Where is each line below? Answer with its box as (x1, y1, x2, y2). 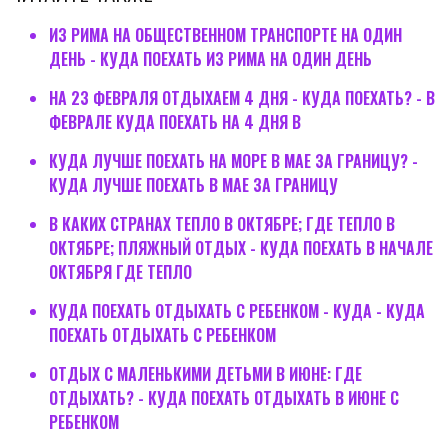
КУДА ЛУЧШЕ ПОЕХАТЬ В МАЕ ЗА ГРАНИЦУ (48, 172, 338, 197)
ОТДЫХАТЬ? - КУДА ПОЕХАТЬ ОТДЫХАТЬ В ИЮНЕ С (48, 385, 399, 410)
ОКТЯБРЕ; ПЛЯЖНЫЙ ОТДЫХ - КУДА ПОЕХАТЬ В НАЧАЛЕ (48, 235, 433, 260)
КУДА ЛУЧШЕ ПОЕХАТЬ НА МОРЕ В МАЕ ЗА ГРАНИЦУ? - (48, 148, 418, 173)
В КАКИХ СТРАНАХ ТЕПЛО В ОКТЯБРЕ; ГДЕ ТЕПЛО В (48, 211, 395, 236)
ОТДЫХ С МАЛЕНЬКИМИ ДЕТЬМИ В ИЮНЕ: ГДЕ (48, 361, 362, 386)
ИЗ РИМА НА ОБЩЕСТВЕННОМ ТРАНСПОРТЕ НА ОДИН (48, 22, 402, 47)
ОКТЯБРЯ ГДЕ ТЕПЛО (48, 259, 192, 284)
